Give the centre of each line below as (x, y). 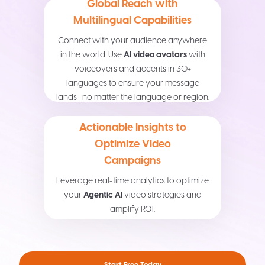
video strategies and (162, 195)
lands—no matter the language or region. (132, 97)
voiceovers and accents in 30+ (132, 69)
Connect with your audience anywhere (132, 41)
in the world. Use (92, 55)
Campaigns (132, 160)
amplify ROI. (132, 209)
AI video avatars (155, 55)
